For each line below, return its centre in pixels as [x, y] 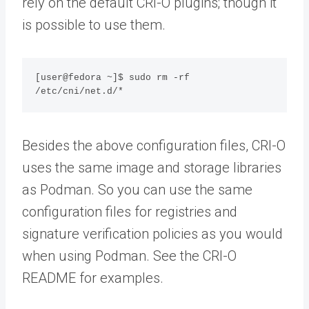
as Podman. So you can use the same [137, 189]
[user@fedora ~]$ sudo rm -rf [113, 78]
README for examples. [93, 278]
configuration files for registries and [130, 211]
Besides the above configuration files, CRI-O [154, 145]
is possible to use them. [94, 25]
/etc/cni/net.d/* [80, 92]
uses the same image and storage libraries [152, 167]
